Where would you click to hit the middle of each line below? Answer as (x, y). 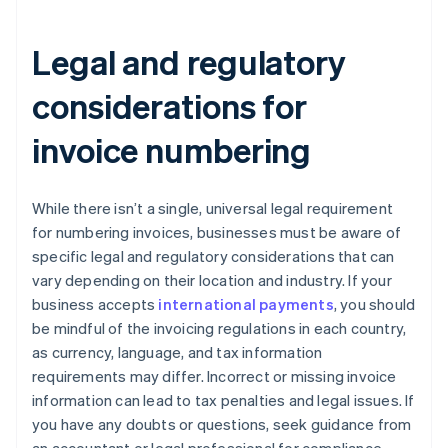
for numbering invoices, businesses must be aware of (217, 232)
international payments (246, 304)
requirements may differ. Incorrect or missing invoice (214, 376)
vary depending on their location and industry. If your (212, 280)
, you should (374, 304)
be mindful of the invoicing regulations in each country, (219, 328)
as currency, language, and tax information (177, 352)
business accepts (95, 304)
